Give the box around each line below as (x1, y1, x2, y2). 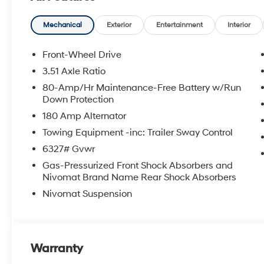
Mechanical (43, 21, 82, 29)
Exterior (107, 21, 132, 29)
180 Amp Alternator (42, 110, 127, 123)
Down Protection (42, 94, 114, 106)
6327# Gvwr (42, 143, 95, 156)
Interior (227, 21, 251, 29)
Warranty (31, 242, 84, 256)
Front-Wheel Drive (42, 49, 122, 61)
